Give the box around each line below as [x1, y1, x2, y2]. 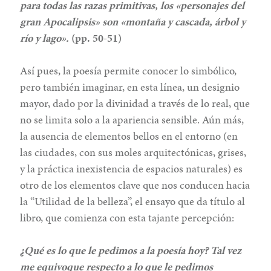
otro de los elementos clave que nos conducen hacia [20, 177, 250, 192]
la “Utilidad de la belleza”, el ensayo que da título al [20, 193, 246, 209]
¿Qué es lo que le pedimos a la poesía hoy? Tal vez [20, 242, 242, 258]
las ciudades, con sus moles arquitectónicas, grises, [20, 144, 247, 160]
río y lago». [20, 30, 70, 45]
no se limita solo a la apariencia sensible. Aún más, [20, 111, 244, 127]
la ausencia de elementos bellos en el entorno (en [20, 128, 238, 143]
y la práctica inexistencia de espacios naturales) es [20, 160, 243, 176]
